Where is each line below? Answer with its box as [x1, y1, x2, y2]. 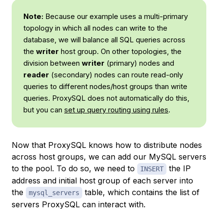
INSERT [140, 165, 163, 173]
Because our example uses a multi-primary [43, 12, 188, 21]
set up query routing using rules [64, 105, 168, 115]
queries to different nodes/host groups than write [23, 82, 187, 91]
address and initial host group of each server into [12, 176, 193, 186]
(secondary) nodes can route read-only [49, 70, 183, 80]
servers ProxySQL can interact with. [12, 200, 145, 210]
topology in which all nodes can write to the [23, 23, 167, 33]
